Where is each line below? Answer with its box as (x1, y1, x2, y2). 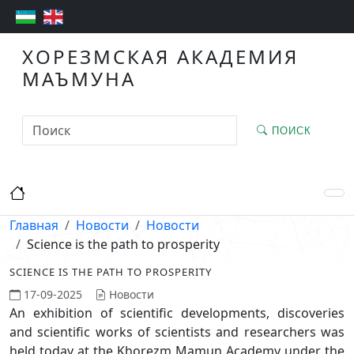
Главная (9, 217, 58, 235)
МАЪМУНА (22, 66, 136, 92)
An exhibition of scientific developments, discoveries (9, 304, 345, 322)
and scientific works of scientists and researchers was (9, 323, 345, 341)
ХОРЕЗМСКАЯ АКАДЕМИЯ (22, 43, 299, 70)
